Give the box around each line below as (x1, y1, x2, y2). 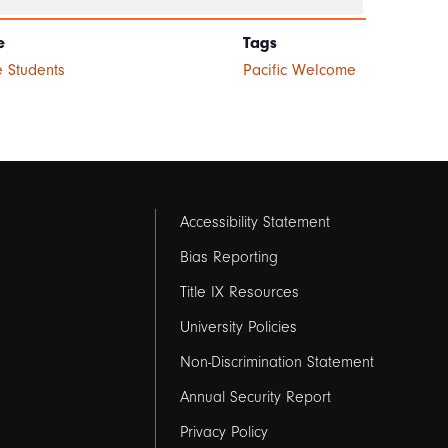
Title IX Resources (179, 283, 299, 302)
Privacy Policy (179, 423, 268, 442)
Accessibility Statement (179, 213, 330, 232)
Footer (179, 210, 266, 247)
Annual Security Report (179, 388, 331, 407)
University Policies (179, 318, 297, 337)
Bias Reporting (179, 248, 278, 267)
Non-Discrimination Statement (179, 353, 374, 372)
